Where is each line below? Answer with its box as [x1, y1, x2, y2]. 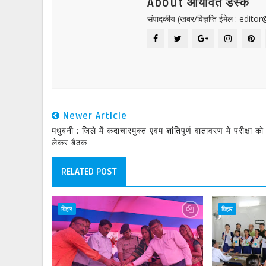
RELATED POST [61, 166, 117, 177]
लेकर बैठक [52, 137, 87, 148]
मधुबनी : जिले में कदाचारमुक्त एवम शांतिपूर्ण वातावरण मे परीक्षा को [52, 125, 264, 136]
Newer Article [60, 110, 127, 121]
